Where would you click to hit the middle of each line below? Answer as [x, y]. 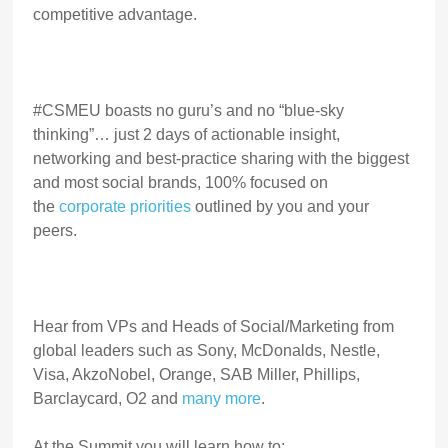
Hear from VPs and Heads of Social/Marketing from [214, 326]
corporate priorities [125, 206]
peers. [55, 230]
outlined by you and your [280, 206]
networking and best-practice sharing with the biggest [221, 158]
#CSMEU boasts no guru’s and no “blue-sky [189, 110]
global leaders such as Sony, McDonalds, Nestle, [207, 350]
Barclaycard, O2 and [108, 398]
